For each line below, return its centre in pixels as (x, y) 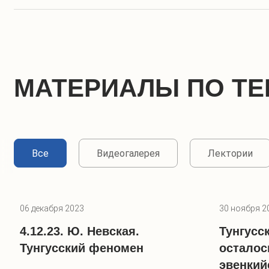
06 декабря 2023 (52, 209)
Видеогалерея (128, 153)
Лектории (230, 153)
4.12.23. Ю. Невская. (80, 231)
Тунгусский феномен (82, 248)
